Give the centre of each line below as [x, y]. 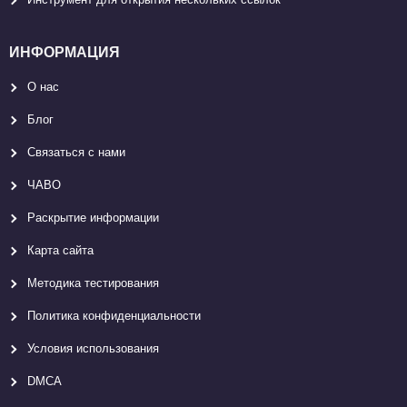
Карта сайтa [60, 250]
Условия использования [93, 348]
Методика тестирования [93, 283]
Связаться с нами [76, 152]
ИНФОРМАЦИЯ [65, 52]
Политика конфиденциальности [114, 316]
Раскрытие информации [93, 218]
